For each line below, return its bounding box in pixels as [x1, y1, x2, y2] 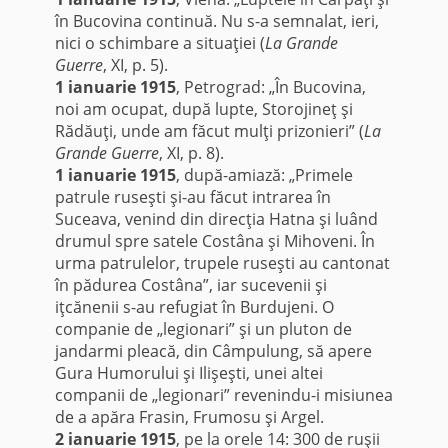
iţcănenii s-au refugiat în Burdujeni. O [54, 296, 334, 319]
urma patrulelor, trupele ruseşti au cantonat [54, 252, 390, 275]
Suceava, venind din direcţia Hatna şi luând [54, 208, 378, 231]
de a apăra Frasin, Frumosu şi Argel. [54, 406, 324, 429]
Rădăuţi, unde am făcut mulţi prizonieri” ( [54, 120, 364, 143]
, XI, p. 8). [158, 142, 224, 165]
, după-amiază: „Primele [175, 164, 353, 187]
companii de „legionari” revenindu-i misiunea [54, 384, 393, 407]
